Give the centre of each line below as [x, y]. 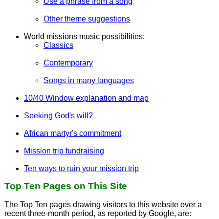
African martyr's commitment [72, 133]
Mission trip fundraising [64, 151]
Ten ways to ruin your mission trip [81, 168]
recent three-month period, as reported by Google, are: [98, 214]
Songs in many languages [88, 80]
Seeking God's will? [58, 115]
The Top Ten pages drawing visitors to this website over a [103, 205]
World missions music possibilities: [84, 36]
